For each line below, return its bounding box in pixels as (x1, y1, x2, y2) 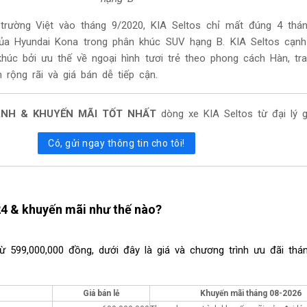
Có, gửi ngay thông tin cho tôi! (48, 138, 185, 149)
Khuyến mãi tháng (199, 288, 269, 298)
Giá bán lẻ (82, 288, 119, 298)
